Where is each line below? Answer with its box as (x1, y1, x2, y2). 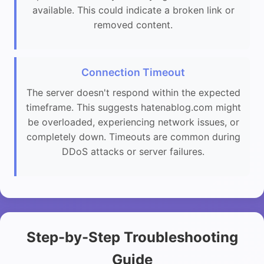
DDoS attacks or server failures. (62, 146, 204, 158)
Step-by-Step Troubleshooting (26, 229, 238, 246)
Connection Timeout (81, 66, 185, 79)
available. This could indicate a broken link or (32, 4, 235, 16)
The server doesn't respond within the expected (26, 87, 240, 99)
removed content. (94, 19, 173, 31)
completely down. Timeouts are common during (26, 131, 240, 143)
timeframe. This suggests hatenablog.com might (25, 101, 241, 114)
